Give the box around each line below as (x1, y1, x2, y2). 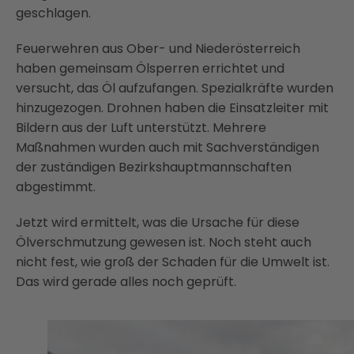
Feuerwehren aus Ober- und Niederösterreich (16, 40, 300, 58)
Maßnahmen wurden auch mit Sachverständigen (16, 138, 319, 156)
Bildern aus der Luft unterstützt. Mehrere (16, 119, 266, 137)
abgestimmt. (16, 178, 96, 196)
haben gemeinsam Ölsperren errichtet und (16, 59, 284, 77)
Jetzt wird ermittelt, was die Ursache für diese (16, 213, 299, 232)
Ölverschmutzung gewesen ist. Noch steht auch (16, 233, 311, 251)
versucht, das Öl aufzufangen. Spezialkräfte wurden (16, 79, 333, 97)
